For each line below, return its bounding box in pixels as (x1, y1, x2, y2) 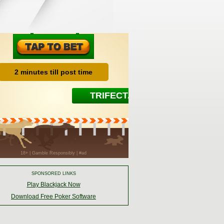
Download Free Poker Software (11, 193, 96, 200)
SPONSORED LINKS (31, 171, 76, 176)
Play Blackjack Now (26, 181, 80, 188)
